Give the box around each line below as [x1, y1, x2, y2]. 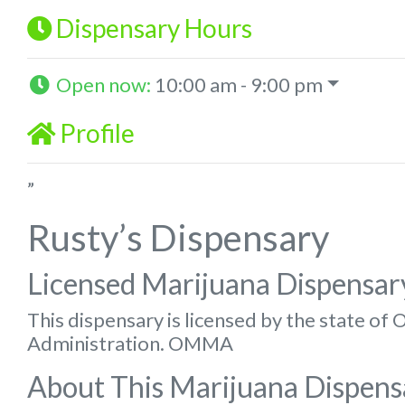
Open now [55, 71, 146, 97]
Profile [60, 117, 135, 148]
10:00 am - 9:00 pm [154, 71, 323, 97]
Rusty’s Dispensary [27, 215, 329, 259]
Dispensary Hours [56, 12, 252, 43]
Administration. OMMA [27, 330, 233, 355]
